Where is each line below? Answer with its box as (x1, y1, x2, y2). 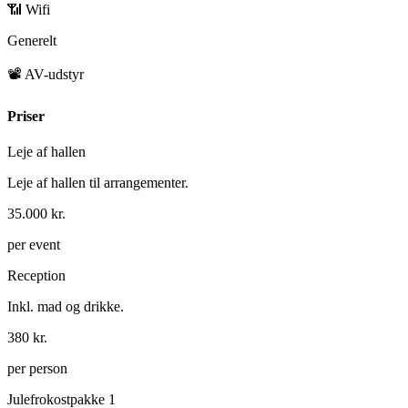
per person (7, 360, 67, 376)
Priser (7, 107, 45, 124)
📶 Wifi (7, 2, 50, 18)
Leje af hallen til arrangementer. (7, 174, 189, 190)
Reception (7, 267, 66, 283)
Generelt (7, 33, 56, 49)
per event (7, 236, 60, 252)
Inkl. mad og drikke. (7, 298, 124, 314)
